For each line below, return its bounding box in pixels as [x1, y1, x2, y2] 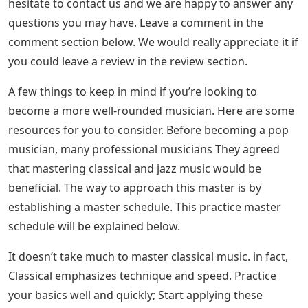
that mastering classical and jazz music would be [8, 161, 261, 177]
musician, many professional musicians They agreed [8, 142, 280, 157]
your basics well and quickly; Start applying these [8, 287, 263, 303]
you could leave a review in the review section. [8, 54, 247, 69]
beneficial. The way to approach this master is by [8, 180, 261, 196]
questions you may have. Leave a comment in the [8, 15, 263, 31]
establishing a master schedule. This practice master [8, 199, 281, 215]
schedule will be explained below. [8, 219, 180, 234]
